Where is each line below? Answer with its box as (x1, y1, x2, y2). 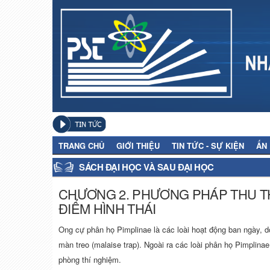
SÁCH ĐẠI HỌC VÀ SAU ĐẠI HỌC (79, 160, 214, 174)
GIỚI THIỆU (116, 140, 160, 152)
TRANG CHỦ (58, 140, 104, 152)
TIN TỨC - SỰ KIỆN (172, 140, 244, 152)
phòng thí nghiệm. (58, 254, 121, 266)
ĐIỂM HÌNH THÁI (58, 199, 156, 218)
